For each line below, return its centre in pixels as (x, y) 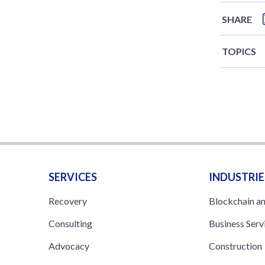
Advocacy (69, 245)
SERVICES (73, 177)
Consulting (70, 223)
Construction (236, 245)
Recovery (68, 201)
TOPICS (239, 51)
